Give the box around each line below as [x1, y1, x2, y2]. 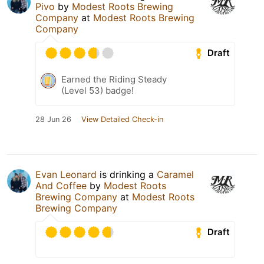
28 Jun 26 [35, 114, 71, 124]
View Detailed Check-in [81, 114, 163, 124]
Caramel [157, 168, 194, 180]
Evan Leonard [35, 168, 97, 180]
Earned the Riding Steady [61, 73, 167, 85]
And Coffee [35, 179, 87, 192]
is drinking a [97, 168, 157, 180]
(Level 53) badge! [61, 84, 134, 96]
